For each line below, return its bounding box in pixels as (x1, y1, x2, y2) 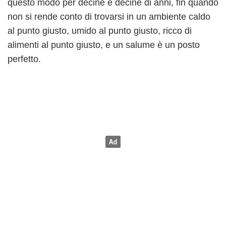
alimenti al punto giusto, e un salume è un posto (8, 40, 200, 50)
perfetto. (8, 54, 41, 65)
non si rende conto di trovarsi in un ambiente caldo (8, 12, 210, 22)
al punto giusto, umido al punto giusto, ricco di (8, 26, 192, 36)
